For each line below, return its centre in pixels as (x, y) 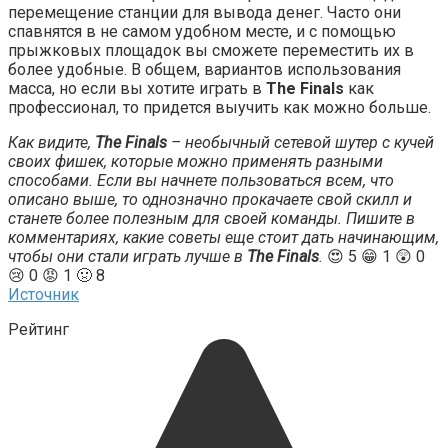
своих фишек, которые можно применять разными (195, 162)
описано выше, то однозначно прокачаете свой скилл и (210, 200)
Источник (43, 295)
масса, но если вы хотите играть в (137, 89)
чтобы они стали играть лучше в (127, 257)
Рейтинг (38, 330)
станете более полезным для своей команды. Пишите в (211, 219)
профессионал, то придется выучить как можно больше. (219, 108)
